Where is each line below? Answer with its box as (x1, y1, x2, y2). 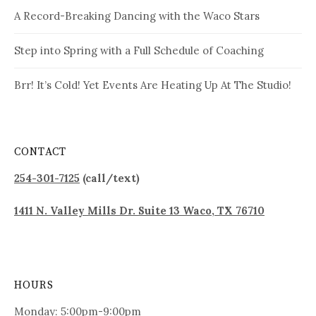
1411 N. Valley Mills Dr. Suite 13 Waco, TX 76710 (14, 204, 265, 218)
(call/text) (80, 171, 140, 186)
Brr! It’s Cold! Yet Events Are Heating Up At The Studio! (14, 78, 291, 92)
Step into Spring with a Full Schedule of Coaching (14, 44, 264, 58)
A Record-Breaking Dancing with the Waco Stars (14, 9, 260, 23)
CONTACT (14, 145, 67, 159)
